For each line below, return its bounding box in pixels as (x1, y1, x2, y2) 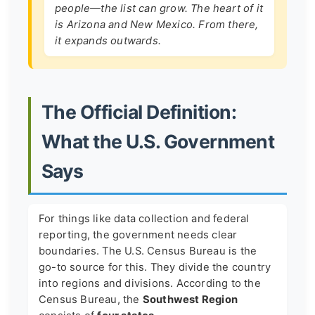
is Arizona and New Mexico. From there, (55, 18, 259, 32)
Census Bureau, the (39, 293, 143, 307)
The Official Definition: (41, 101, 237, 124)
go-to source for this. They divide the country (39, 261, 271, 274)
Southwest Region (142, 293, 238, 307)
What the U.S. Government (41, 130, 275, 153)
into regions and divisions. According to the (39, 277, 261, 290)
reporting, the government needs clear (39, 229, 238, 242)
